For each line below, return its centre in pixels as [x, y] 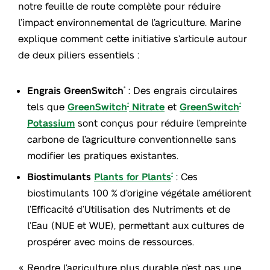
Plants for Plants [133, 176]
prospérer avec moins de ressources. [111, 241]
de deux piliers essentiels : [79, 54]
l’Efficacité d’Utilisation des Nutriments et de [129, 209]
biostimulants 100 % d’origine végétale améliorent [139, 192]
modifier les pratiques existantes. [103, 155]
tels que [47, 106]
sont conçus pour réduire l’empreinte [161, 122]
